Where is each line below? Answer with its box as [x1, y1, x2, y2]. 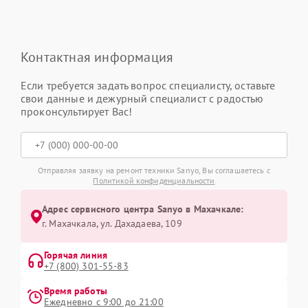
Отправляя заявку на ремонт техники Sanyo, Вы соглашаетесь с [38, 165, 270, 175]
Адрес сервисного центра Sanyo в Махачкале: [42, 203, 244, 215]
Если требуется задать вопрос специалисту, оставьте [21, 78, 276, 92]
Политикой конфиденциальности [93, 175, 215, 186]
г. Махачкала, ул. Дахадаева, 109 [42, 217, 182, 230]
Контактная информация [21, 48, 174, 66]
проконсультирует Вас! [21, 104, 133, 118]
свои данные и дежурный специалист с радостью [21, 91, 264, 105]
